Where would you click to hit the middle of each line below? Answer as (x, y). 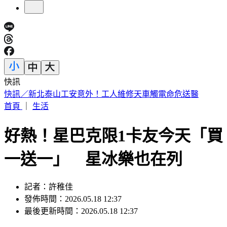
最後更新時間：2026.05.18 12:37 (81, 211)
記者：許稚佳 (49, 187)
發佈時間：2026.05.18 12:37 (73, 199)
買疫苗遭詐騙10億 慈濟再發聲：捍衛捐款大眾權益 (97, 94)
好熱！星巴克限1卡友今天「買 (113, 136)
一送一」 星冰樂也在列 (93, 159)
